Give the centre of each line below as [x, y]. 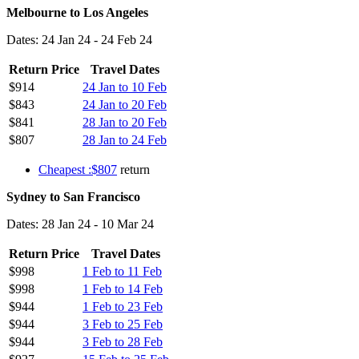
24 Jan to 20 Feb [125, 104]
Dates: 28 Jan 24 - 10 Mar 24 [80, 224]
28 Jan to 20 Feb [125, 122]
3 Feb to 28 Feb [123, 341]
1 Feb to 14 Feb [123, 288]
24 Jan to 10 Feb [125, 87]
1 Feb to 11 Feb [122, 271]
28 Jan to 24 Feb [125, 139]
